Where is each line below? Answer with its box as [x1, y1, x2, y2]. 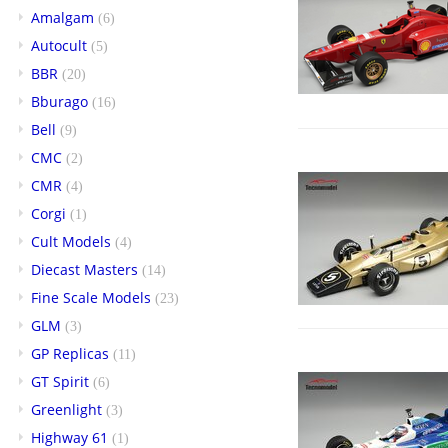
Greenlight [31, 399, 102, 419]
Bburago [31, 91, 88, 111]
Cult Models [31, 231, 111, 251]
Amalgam [31, 7, 94, 27]
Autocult [31, 35, 87, 55]
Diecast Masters [31, 259, 138, 279]
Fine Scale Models [31, 287, 151, 307]
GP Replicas [31, 343, 109, 363]
